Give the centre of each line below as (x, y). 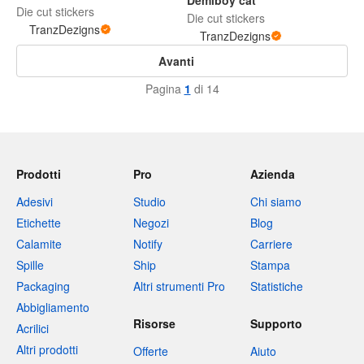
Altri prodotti (47, 350)
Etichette (39, 223)
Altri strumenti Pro (179, 286)
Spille (30, 265)
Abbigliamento (53, 308)
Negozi (151, 223)
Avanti (176, 61)
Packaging (43, 286)
